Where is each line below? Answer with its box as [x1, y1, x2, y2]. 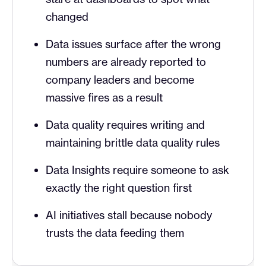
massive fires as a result [46, 91, 163, 104]
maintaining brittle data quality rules [46, 136, 220, 150]
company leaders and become [46, 73, 194, 87]
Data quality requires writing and [46, 118, 205, 132]
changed [46, 10, 88, 24]
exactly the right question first [46, 181, 192, 195]
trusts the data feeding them [46, 226, 184, 240]
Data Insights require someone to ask [46, 163, 229, 177]
